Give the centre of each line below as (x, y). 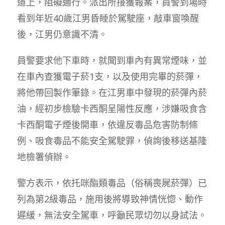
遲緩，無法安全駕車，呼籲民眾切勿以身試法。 (112, 215)
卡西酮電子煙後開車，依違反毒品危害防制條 (107, 124)
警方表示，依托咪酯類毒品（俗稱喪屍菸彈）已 (112, 183)
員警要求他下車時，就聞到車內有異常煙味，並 (112, 60)
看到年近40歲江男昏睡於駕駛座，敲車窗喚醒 (108, 18)
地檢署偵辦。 (44, 156)
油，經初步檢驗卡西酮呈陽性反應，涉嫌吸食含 (112, 108)
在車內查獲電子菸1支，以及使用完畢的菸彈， (110, 76)
